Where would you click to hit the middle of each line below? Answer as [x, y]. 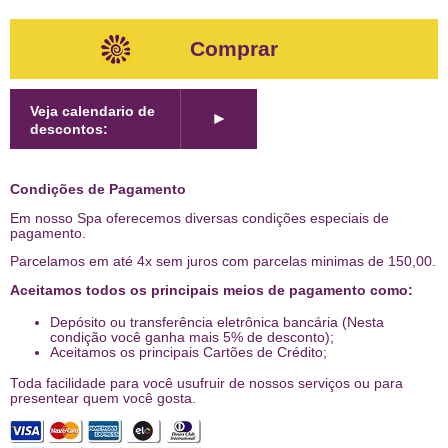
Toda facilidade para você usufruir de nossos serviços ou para [206, 384]
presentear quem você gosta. [103, 399]
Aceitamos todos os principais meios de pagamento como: [211, 290]
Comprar [234, 48]
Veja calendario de [92, 111]
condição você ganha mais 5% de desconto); [192, 337]
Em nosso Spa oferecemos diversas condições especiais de [199, 218]
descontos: [69, 129]
